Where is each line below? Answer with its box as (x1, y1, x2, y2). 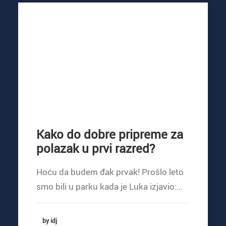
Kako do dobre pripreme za (36, 126, 183, 142)
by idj (42, 216, 57, 224)
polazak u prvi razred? (36, 140, 155, 156)
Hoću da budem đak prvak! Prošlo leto (36, 165, 184, 178)
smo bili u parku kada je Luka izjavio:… (36, 180, 182, 192)
